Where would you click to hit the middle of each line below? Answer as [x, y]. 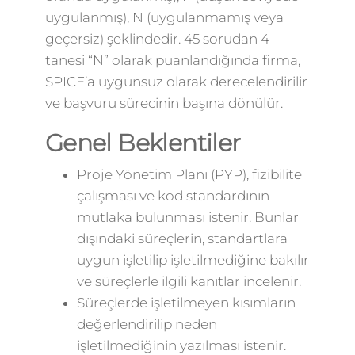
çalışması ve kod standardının [173, 196]
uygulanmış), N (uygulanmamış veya [164, 17]
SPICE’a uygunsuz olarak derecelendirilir [176, 82]
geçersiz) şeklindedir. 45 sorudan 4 [157, 39]
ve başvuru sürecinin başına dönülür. [164, 103]
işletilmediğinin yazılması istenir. [181, 345]
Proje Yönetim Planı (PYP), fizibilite [189, 174]
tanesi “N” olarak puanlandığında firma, [172, 60]
